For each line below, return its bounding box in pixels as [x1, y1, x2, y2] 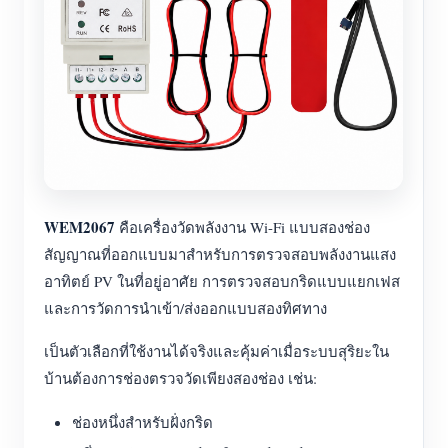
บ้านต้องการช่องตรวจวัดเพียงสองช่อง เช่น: [44, 368, 317, 388]
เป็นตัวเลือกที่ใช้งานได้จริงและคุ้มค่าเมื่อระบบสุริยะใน [44, 341, 389, 361]
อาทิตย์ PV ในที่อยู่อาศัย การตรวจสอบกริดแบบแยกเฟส [44, 271, 400, 291]
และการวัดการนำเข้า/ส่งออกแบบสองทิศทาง [44, 298, 327, 318]
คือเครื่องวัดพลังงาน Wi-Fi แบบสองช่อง [115, 217, 370, 237]
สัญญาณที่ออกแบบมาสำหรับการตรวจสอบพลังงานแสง [44, 244, 396, 264]
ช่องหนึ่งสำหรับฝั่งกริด [72, 412, 213, 432]
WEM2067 [44, 216, 115, 238]
